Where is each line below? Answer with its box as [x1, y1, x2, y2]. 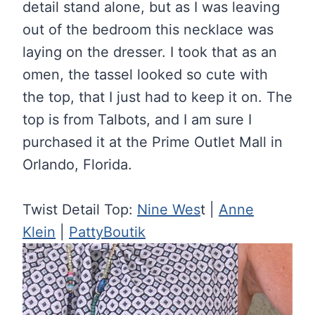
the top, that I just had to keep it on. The [22, 88, 292, 105]
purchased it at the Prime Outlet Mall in [22, 133, 283, 150]
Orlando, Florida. [22, 155, 132, 173]
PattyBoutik [69, 223, 146, 240]
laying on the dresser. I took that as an [22, 43, 277, 60]
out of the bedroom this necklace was [22, 20, 274, 38]
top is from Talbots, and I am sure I [22, 110, 252, 128]
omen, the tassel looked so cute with [22, 65, 268, 83]
